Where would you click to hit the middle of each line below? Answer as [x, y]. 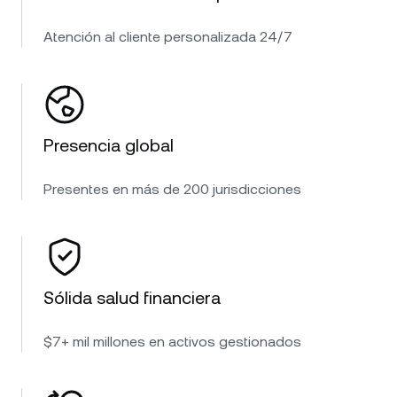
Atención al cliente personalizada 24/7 [168, 36]
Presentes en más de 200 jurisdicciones [172, 189]
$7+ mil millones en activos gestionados [172, 341]
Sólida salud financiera [132, 297]
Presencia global [109, 145]
